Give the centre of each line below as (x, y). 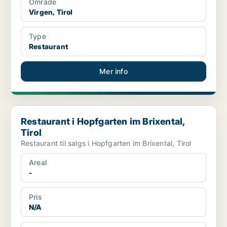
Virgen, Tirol (51, 12)
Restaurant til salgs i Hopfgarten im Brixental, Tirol (126, 143)
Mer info (113, 71)
